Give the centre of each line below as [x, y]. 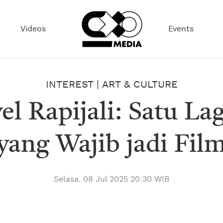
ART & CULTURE [140, 85]
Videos [33, 29]
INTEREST [69, 85]
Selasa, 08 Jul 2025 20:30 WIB [111, 179]
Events [181, 29]
